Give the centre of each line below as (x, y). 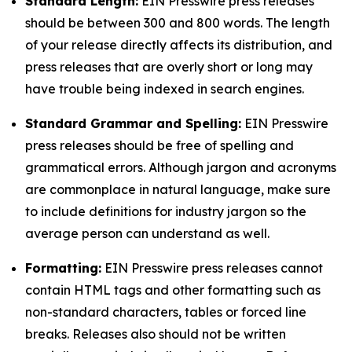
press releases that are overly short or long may (169, 67)
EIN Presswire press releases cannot (212, 268)
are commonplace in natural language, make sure (178, 189)
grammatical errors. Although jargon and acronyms (181, 167)
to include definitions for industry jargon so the (166, 211)
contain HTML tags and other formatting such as (173, 290)
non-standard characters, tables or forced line (166, 312)
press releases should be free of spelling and (159, 145)
